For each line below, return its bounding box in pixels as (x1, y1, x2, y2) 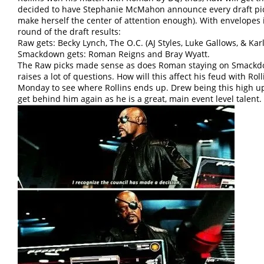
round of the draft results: (18, 26, 121, 38)
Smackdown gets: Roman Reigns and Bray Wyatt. (18, 48, 210, 60)
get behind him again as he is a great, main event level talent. (18, 93, 262, 105)
